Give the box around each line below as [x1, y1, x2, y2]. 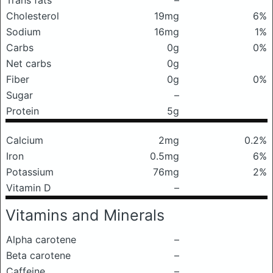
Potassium [6, 166, 54, 178]
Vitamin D [6, 182, 51, 194]
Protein [6, 105, 39, 117]
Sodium [6, 26, 41, 38]
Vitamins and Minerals [5, 206, 165, 224]
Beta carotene [6, 249, 71, 261]
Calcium [6, 134, 43, 146]
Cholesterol [6, 10, 59, 22]
